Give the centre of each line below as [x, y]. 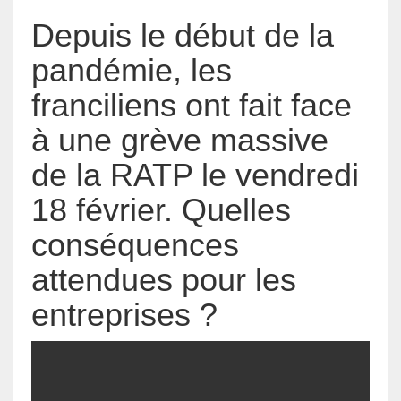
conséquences [135, 244]
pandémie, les [132, 70]
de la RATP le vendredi [195, 175]
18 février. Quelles [161, 209]
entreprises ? [124, 314]
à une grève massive [180, 140]
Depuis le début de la [183, 35]
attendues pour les [164, 279]
